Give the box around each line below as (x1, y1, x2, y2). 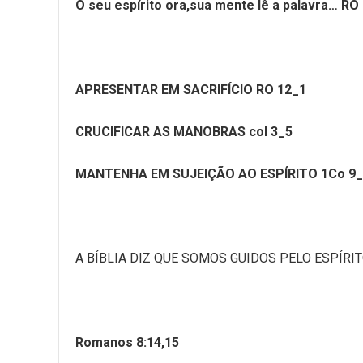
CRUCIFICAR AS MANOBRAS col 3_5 (75, 124, 293, 139)
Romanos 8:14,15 (75, 335, 179, 350)
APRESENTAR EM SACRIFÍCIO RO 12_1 (75, 82, 306, 97)
